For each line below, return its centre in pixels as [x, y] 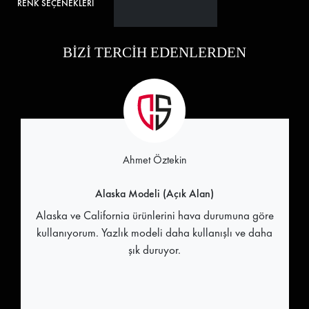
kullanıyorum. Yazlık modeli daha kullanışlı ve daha [155, 232]
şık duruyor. [155, 249]
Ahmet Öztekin [154, 159]
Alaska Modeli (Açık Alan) [155, 193]
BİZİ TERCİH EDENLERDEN [154, 53]
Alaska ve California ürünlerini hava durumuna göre [154, 215]
